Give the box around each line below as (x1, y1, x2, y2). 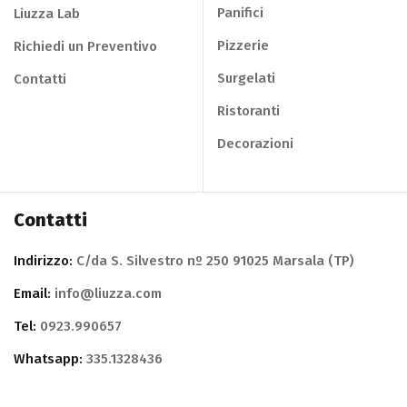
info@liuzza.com (51, 285, 162, 303)
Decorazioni (217, 135, 293, 153)
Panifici (217, 5, 263, 22)
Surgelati (217, 70, 275, 87)
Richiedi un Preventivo (14, 38, 157, 55)
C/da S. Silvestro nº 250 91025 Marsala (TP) (73, 253, 354, 270)
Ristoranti (217, 103, 280, 120)
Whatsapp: (14, 351, 83, 368)
